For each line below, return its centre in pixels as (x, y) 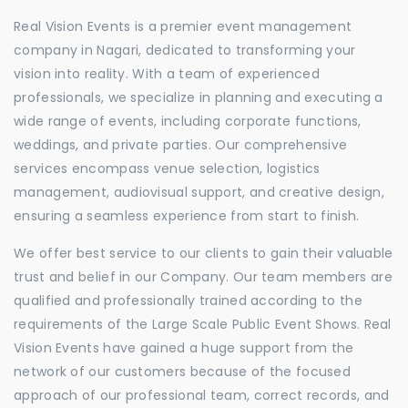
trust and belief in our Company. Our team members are (203, 277)
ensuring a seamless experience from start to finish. (187, 216)
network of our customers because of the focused (183, 372)
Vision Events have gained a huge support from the (184, 348)
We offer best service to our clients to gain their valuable (204, 253)
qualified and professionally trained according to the (188, 301)
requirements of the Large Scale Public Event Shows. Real (203, 324)
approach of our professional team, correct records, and (202, 395)
